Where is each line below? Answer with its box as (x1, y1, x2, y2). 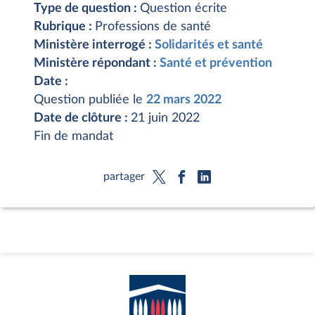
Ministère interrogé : (34, 39, 155, 51)
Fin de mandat (34, 130, 113, 143)
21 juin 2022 (131, 112, 200, 124)
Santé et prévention (160, 57, 272, 70)
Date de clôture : (34, 112, 131, 124)
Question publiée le (34, 94, 146, 106)
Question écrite (140, 2, 227, 15)
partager (103, 170, 145, 182)
